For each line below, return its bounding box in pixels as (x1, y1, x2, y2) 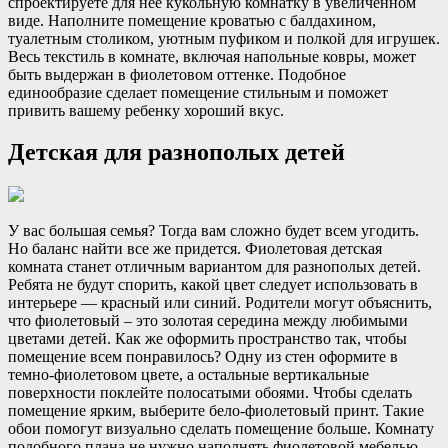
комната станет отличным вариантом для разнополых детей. (8, 258, 421, 276)
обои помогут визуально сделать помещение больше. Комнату (8, 420, 434, 438)
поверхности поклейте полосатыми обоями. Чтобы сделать (8, 384, 412, 402)
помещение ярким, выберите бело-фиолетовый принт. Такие (8, 402, 424, 420)
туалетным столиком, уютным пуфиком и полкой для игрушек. (8, 29, 440, 47)
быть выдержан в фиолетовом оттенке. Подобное (8, 65, 346, 83)
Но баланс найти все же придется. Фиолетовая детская (8, 240, 382, 258)
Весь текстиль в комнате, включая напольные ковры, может (8, 47, 416, 65)
